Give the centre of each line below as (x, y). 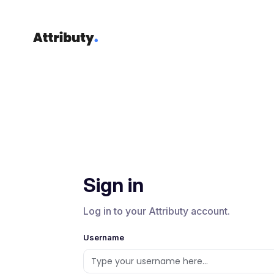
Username (104, 238)
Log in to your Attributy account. (157, 211)
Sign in (113, 185)
